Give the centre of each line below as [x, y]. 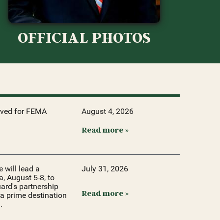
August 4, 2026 [108, 111]
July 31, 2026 [105, 168]
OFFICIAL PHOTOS [84, 37]
